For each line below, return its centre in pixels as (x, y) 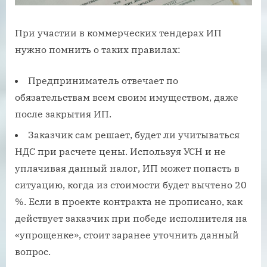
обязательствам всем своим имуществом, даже (127, 97)
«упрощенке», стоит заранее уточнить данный (127, 235)
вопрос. (33, 251)
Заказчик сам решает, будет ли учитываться (134, 134)
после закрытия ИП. (63, 114)
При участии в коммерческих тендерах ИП (118, 33)
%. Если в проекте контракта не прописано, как (129, 201)
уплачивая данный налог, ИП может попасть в (127, 168)
